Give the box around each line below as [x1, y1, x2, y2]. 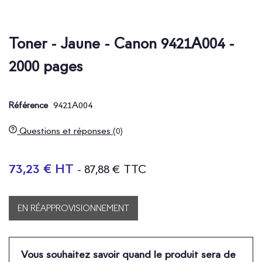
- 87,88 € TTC [77, 161, 146, 176]
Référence [9, 99, 48, 111]
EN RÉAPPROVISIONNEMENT [18, 202, 129, 213]
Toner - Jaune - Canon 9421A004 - [9, 34, 235, 52]
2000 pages [9, 57, 82, 75]
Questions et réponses [17, 125, 113, 136]
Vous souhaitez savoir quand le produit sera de [21, 247, 236, 260]
